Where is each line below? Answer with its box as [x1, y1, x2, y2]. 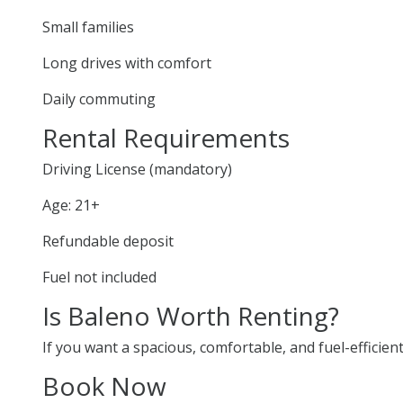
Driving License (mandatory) [42, 158, 232, 179]
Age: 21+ [42, 194, 100, 215]
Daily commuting [42, 88, 156, 109]
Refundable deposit [42, 230, 174, 251]
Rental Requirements [42, 120, 290, 155]
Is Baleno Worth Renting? [42, 298, 339, 333]
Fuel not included [42, 266, 157, 287]
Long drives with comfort [42, 52, 211, 73]
